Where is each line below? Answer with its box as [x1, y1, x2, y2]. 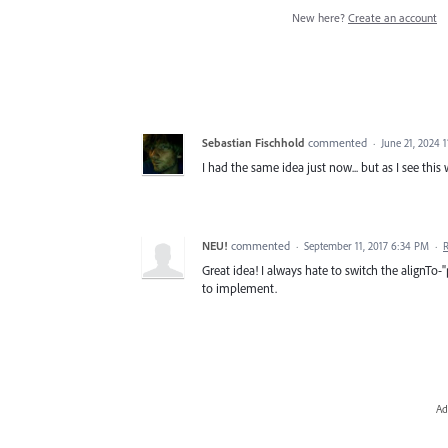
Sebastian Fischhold [202, 134, 305, 150]
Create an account [348, 9, 437, 25]
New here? [292, 9, 348, 25]
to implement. [202, 279, 277, 296]
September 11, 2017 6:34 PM [304, 238, 429, 253]
